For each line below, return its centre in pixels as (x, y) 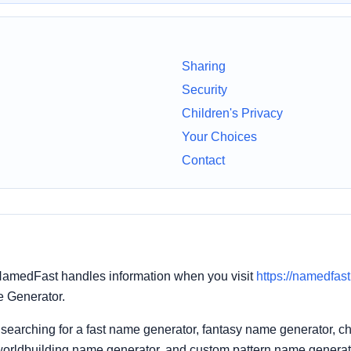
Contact (203, 160)
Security (204, 89)
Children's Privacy (232, 113)
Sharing (204, 66)
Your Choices (219, 136)
